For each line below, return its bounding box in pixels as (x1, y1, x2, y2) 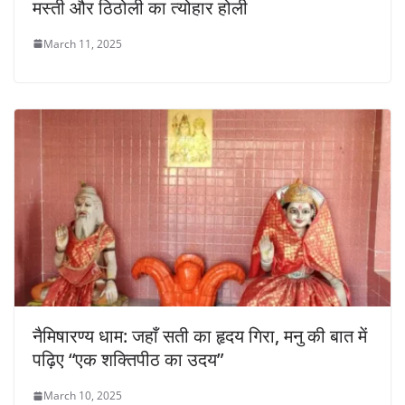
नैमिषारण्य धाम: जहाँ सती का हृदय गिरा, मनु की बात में (33, 324, 367, 349)
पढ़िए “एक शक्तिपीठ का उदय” (33, 347, 223, 372)
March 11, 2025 (43, 35, 122, 52)
